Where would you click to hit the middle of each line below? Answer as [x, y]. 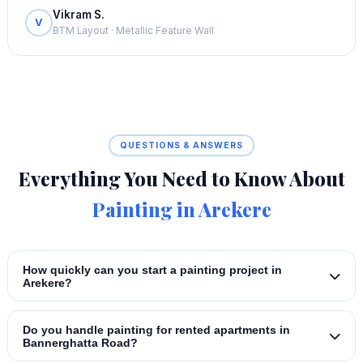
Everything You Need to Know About [181, 179]
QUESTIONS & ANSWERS [181, 145]
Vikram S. [78, 15]
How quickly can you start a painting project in [152, 269]
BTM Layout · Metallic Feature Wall [133, 31]
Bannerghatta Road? [80, 342]
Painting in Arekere [181, 209]
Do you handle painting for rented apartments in [156, 329]
